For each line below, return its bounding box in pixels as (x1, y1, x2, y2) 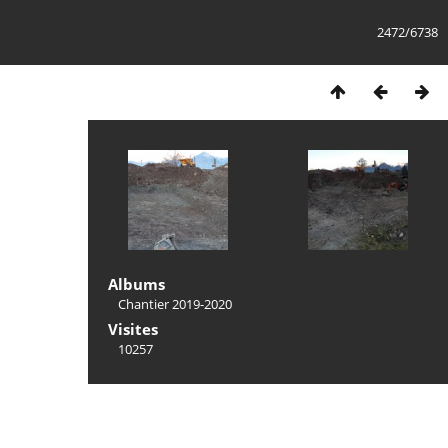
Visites (108, 319, 158, 339)
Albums (108, 274, 165, 294)
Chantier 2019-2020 (118, 295, 232, 313)
